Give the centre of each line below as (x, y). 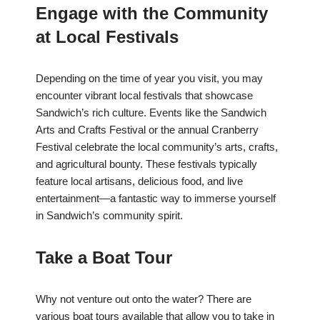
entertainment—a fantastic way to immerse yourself (156, 199)
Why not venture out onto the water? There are (144, 299)
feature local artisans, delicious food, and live (139, 181)
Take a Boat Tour (104, 258)
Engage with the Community (152, 14)
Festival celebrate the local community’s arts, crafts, (157, 147)
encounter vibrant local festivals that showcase (144, 96)
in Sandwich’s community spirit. (109, 216)
